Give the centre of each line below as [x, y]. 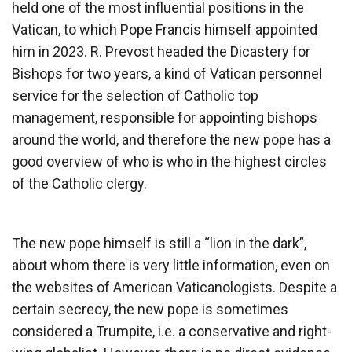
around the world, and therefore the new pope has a [171, 139]
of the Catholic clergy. [79, 183]
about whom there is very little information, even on [171, 265]
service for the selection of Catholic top [135, 95]
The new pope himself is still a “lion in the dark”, [159, 243]
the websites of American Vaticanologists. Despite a [174, 287]
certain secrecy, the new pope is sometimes [150, 309]
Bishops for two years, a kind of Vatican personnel [167, 73]
